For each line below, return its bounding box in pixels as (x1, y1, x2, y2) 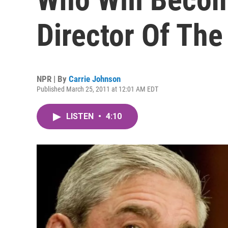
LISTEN (66, 111, 96, 121)
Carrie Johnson (69, 74, 121, 84)
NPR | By (37, 74, 69, 84)
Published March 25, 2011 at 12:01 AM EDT (37, 85, 158, 93)
